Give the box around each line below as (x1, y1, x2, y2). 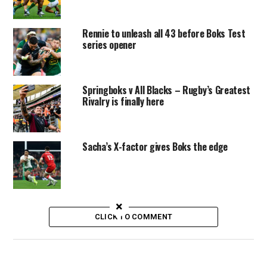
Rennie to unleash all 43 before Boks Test (82, 26, 246, 41)
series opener (82, 38, 136, 52)
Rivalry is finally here (82, 94, 164, 108)
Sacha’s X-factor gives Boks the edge (82, 139, 228, 154)
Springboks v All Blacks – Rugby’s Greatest (82, 83, 251, 97)
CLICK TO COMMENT (94, 212, 173, 221)
